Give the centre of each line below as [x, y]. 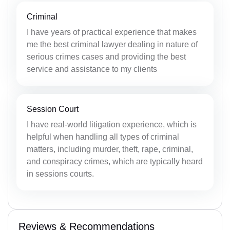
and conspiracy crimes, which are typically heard [115, 161]
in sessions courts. [60, 174]
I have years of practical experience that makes [112, 32]
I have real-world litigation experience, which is [112, 124]
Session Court [53, 109]
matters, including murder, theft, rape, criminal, [110, 149]
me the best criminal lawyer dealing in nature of [112, 44]
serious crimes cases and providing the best [106, 56]
